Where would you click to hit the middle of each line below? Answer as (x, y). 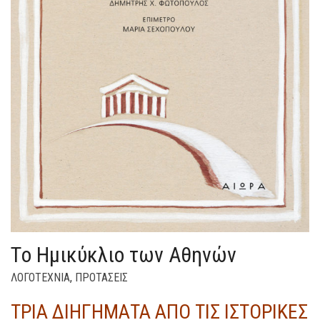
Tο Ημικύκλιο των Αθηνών (124, 255)
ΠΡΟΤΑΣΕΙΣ (101, 278)
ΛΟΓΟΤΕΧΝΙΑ (40, 278)
